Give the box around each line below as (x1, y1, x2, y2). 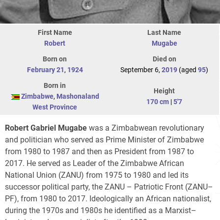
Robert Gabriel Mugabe (5, 123, 87, 133)
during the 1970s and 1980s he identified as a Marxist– (5, 205, 196, 215)
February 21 (27, 65, 64, 74)
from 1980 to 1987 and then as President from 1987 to (5, 146, 194, 156)
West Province (32, 103, 77, 111)
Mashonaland (56, 92, 99, 100)
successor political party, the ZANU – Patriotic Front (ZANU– (5, 182, 213, 192)
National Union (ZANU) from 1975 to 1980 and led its (5, 170, 189, 180)
